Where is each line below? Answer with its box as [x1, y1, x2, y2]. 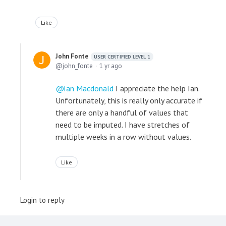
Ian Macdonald [64, 83, 114, 93]
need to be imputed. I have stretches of [55, 119, 190, 130]
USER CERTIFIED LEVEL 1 [94, 53, 150, 60]
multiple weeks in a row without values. [55, 131, 191, 142]
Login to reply [20, 195, 65, 205]
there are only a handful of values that [55, 107, 188, 118]
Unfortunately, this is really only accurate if [55, 95, 202, 105]
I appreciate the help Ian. [114, 83, 199, 93]
